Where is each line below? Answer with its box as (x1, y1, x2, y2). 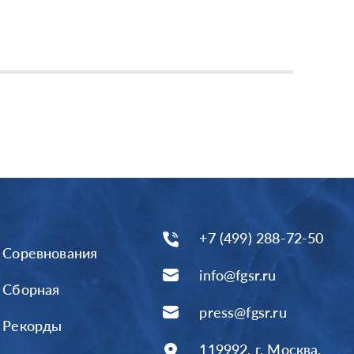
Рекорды (2, 317, 62, 335)
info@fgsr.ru (199, 266, 277, 284)
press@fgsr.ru (199, 303, 287, 321)
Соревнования (2, 244, 98, 262)
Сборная (2, 281, 60, 299)
